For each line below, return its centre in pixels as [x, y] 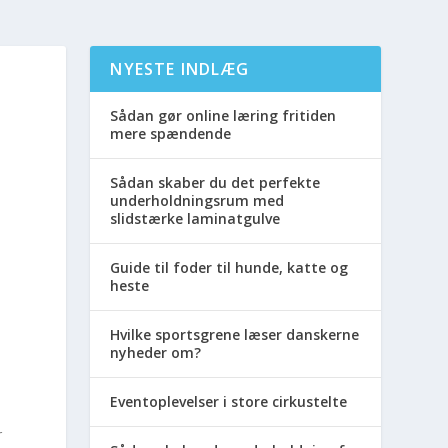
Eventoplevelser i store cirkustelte [229, 401]
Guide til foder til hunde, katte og [229, 267]
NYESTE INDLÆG [179, 68]
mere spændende [171, 133]
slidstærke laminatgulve [195, 218]
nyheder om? [156, 352]
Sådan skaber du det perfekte [215, 182]
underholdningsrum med [197, 200]
